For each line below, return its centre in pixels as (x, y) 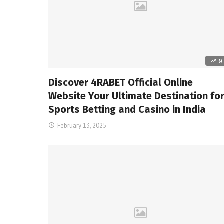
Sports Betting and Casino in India (127, 109)
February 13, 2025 (82, 125)
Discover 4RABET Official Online (121, 82)
